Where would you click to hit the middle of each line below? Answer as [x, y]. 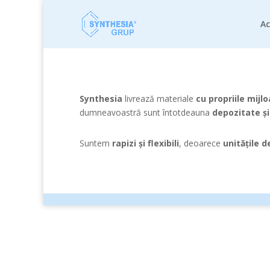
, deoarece [201, 143]
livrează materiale [159, 99]
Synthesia [101, 99]
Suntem [96, 143]
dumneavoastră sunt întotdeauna [146, 112]
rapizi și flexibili [146, 143]
